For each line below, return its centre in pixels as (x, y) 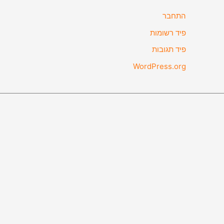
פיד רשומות (168, 32)
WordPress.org (159, 66)
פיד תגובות (169, 49)
